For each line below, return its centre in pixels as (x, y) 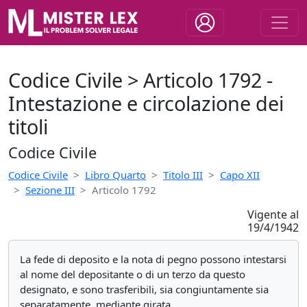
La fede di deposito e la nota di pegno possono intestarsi (153, 259)
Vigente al (273, 214)
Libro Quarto (115, 175)
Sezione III (50, 190)
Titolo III (183, 175)
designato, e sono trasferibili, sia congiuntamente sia (144, 289)
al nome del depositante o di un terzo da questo (133, 274)
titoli (28, 126)
